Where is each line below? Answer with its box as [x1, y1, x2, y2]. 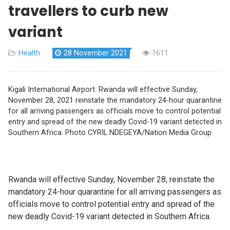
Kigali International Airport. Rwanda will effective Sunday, [8, 85, 198, 94]
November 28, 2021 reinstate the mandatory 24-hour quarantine [8, 95, 222, 105]
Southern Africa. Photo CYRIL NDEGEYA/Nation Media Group [8, 128, 212, 137]
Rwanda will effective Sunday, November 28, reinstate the [8, 174, 215, 184]
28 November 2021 [64, 48, 127, 57]
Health [18, 48, 40, 57]
